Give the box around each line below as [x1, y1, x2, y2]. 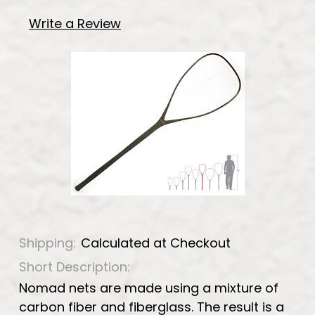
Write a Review [29, 14, 121, 32]
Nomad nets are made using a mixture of [19, 278, 278, 297]
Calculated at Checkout [81, 233, 231, 252]
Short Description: [19, 257, 130, 276]
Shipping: [19, 233, 76, 252]
